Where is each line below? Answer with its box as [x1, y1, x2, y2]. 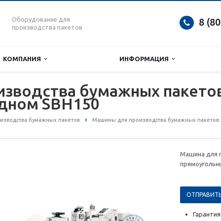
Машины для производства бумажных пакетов [92, 117, 219, 123]
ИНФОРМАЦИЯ [119, 55, 172, 62]
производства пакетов [12, 24, 82, 31]
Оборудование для [12, 16, 70, 23]
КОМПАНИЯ [3, 55, 44, 62]
